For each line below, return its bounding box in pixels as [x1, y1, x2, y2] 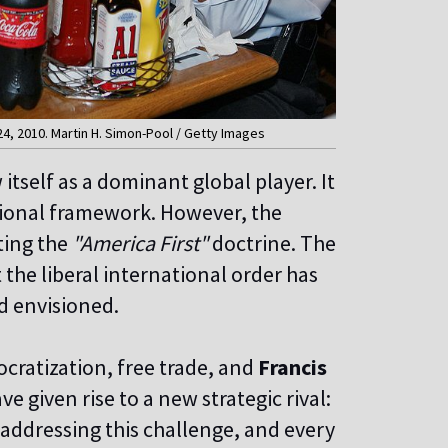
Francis [258, 352, 327, 381]
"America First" [72, 228, 208, 257]
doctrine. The [208, 228, 336, 257]
